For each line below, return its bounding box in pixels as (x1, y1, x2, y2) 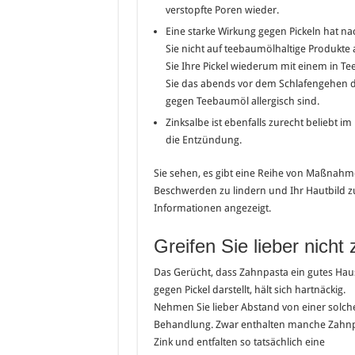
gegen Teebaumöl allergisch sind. (165, 95, 319, 108)
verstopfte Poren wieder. (165, 4, 279, 17)
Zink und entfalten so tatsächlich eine (153, 336, 325, 349)
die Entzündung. (165, 134, 242, 147)
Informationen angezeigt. (153, 202, 271, 215)
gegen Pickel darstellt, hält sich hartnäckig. (153, 284, 345, 296)
